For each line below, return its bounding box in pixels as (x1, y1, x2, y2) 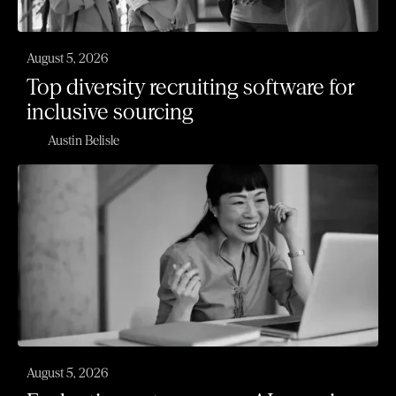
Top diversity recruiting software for (27, 74, 354, 100)
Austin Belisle (48, 133, 119, 148)
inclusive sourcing (27, 99, 194, 125)
